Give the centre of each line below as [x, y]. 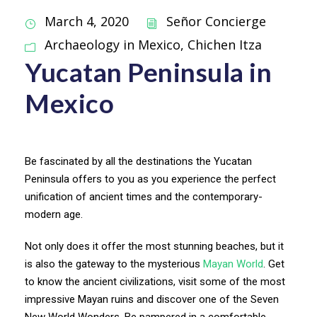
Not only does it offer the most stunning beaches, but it [154, 246]
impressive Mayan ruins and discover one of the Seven [152, 299]
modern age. [55, 214]
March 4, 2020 [87, 22]
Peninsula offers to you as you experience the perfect [150, 179]
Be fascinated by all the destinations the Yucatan [138, 161]
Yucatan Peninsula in [148, 71]
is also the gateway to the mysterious [114, 264]
